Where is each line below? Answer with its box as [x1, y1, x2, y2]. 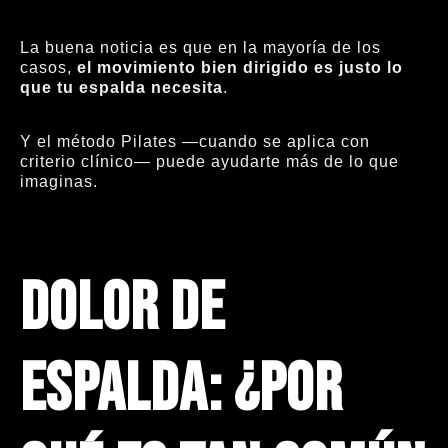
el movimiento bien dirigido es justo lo [77, 58, 403, 76]
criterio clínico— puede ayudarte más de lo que [20, 153, 399, 171]
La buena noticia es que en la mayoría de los [20, 38, 381, 56]
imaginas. [20, 173, 98, 191]
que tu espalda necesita [20, 78, 223, 96]
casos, [20, 58, 77, 76]
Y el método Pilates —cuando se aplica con [20, 133, 370, 151]
